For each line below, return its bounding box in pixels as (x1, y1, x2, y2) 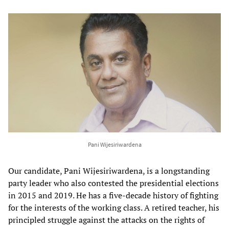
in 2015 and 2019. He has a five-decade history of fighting (8, 190, 218, 201)
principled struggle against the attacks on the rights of (8, 214, 204, 226)
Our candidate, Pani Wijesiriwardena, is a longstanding (8, 165, 210, 177)
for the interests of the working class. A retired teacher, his (8, 202, 219, 214)
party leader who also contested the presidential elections (8, 177, 219, 189)
